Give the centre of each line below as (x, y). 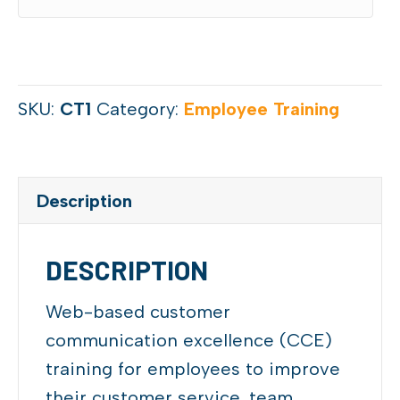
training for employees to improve (193, 369)
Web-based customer (138, 312)
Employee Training (262, 109)
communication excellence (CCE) (189, 341)
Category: (140, 109)
